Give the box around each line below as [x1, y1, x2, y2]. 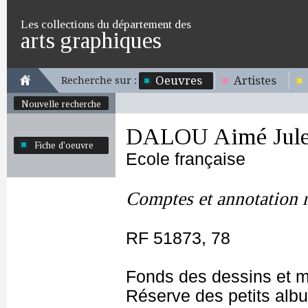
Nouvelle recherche [21, 98, 101, 109]
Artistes [234, 74, 276, 87]
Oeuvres [155, 74, 202, 87]
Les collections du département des [21, 17, 191, 31]
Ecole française [126, 150, 245, 168]
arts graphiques [21, 27, 162, 53]
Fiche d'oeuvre [34, 140, 93, 151]
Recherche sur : [61, 75, 137, 86]
